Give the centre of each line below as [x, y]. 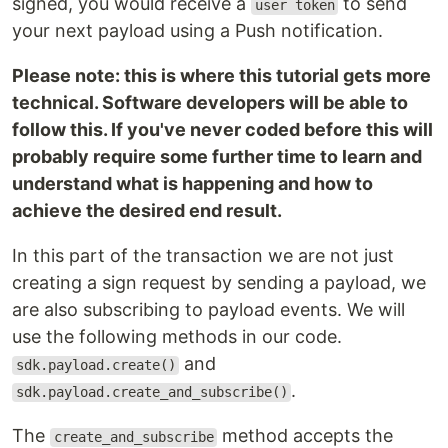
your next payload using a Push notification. [197, 31]
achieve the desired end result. [147, 211]
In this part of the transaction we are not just [203, 256]
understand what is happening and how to [192, 184]
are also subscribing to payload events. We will [208, 310]
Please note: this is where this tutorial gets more [221, 76]
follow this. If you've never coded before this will [222, 130]
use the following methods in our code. [177, 337]
